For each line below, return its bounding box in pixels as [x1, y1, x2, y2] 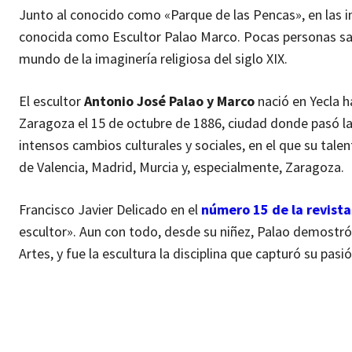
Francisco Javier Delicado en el [19, 200, 201, 219]
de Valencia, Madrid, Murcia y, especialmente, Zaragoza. [19, 158, 344, 177]
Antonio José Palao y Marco [84, 92, 255, 111]
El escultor [19, 92, 84, 111]
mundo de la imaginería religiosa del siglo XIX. [19, 49, 288, 68]
